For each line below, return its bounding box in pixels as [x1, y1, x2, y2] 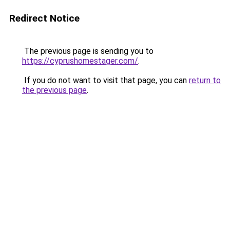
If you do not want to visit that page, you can [22, 75, 189, 85]
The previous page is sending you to [22, 46, 154, 56]
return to [189, 75, 221, 85]
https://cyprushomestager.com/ [22, 56, 138, 66]
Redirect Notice [9, 12, 80, 24]
